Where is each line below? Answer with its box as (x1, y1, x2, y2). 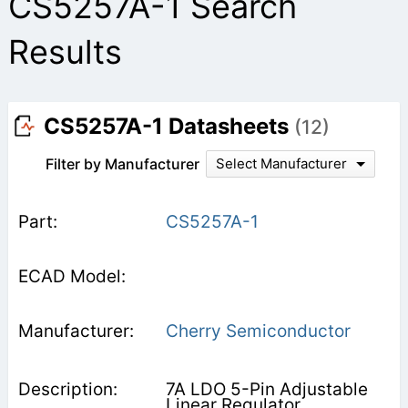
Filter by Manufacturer (45, 154, 199, 173)
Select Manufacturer (215, 154, 347, 172)
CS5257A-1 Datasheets (43, 112, 294, 139)
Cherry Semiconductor (165, 320, 351, 342)
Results (7, 31, 122, 72)
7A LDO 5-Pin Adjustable (165, 378, 368, 400)
